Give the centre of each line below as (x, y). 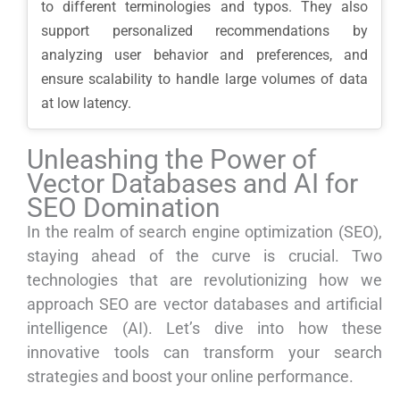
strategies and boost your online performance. (190, 377)
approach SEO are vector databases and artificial (204, 304)
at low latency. (86, 104)
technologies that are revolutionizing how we (204, 280)
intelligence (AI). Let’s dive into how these (204, 329)
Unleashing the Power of (171, 160)
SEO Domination (124, 208)
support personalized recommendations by (204, 31)
